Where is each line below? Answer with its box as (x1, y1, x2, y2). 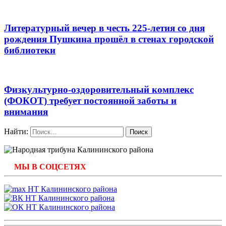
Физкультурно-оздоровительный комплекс (4, 84, 194, 95)
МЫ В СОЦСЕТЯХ (14, 162, 86, 172)
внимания (4, 106, 48, 117)
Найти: (4, 127, 28, 136)
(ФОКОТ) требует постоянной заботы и (4, 95, 177, 106)
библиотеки (4, 45, 55, 56)
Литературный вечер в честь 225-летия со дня (4, 23, 205, 34)
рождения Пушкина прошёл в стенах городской (4, 34, 214, 45)
